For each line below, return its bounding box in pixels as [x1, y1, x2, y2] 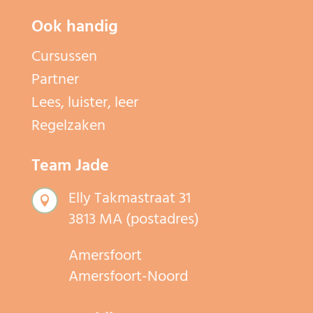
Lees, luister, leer [31, 89, 138, 115]
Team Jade [31, 151, 109, 179]
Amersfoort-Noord [68, 263, 188, 289]
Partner [31, 66, 79, 92]
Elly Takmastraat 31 [68, 184, 191, 210]
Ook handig [31, 12, 118, 40]
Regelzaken [31, 112, 105, 138]
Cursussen [31, 43, 97, 68]
